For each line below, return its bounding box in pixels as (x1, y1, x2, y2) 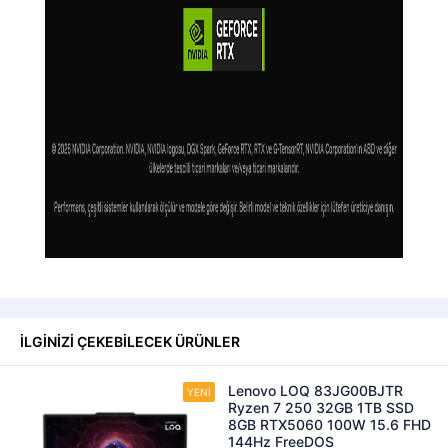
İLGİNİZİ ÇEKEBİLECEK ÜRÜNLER (20, 333, 240, 350)
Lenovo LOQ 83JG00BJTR (228, 382, 403, 399)
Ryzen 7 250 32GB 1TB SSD (228, 399, 414, 416)
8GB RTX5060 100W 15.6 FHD (228, 416, 431, 433)
